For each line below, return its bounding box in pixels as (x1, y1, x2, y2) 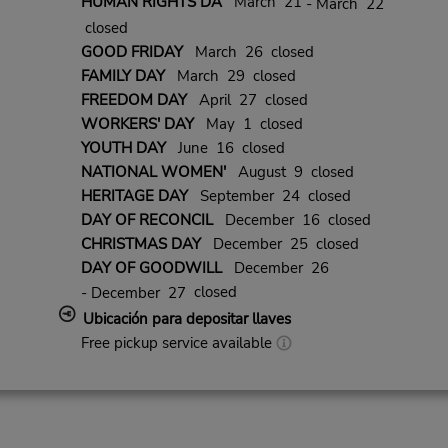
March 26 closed (182, 41, 314, 62)
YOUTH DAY (80, 137, 166, 158)
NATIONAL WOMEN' (80, 161, 226, 182)
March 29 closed (164, 65, 296, 86)
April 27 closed (186, 89, 308, 110)
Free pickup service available (80, 333, 276, 354)
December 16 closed (212, 209, 371, 230)
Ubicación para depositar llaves (82, 309, 291, 330)
